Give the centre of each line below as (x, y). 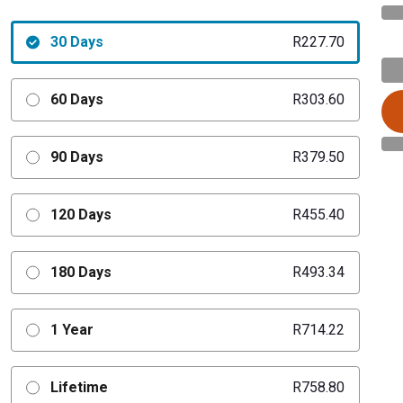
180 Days (81, 272)
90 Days (76, 157)
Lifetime (79, 387)
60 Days (76, 99)
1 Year (72, 330)
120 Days (81, 215)
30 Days (76, 42)
